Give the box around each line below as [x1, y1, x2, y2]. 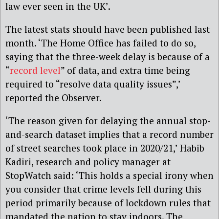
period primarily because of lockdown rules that [5, 197, 211, 209]
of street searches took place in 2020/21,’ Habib [5, 142, 204, 154]
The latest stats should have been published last [5, 22, 210, 35]
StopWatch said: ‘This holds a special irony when [5, 169, 214, 182]
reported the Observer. [5, 91, 102, 104]
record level [10, 64, 61, 76]
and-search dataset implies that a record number [5, 128, 214, 141]
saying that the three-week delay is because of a [5, 50, 210, 63]
